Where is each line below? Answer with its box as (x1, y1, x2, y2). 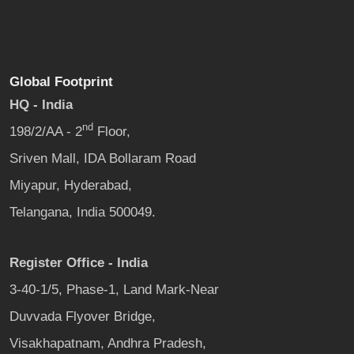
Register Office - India (9, 254, 148, 270)
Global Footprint (9, 73, 113, 89)
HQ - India (9, 96, 73, 112)
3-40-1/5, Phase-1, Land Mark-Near (9, 281, 219, 297)
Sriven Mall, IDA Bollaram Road (9, 150, 196, 166)
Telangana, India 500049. (9, 204, 156, 220)
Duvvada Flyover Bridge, (9, 308, 156, 324)
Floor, (93, 123, 130, 139)
